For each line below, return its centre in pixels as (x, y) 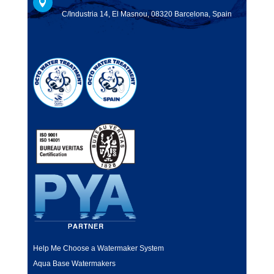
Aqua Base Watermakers (74, 263)
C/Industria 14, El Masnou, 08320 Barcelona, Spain (146, 14)
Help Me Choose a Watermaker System (98, 248)
